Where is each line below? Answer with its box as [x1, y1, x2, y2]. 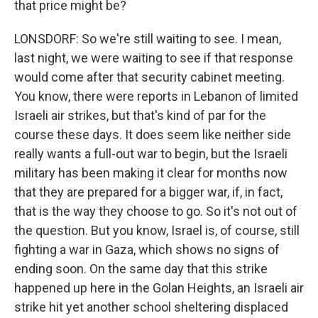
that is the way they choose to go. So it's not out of [14, 204, 297, 219]
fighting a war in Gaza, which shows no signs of [14, 242, 280, 257]
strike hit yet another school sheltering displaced [14, 300, 288, 314]
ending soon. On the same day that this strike [14, 261, 268, 276]
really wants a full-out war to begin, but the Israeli [14, 146, 287, 161]
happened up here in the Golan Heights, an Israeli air [14, 280, 304, 295]
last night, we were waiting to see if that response [14, 50, 293, 65]
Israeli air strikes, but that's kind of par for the [14, 108, 266, 123]
